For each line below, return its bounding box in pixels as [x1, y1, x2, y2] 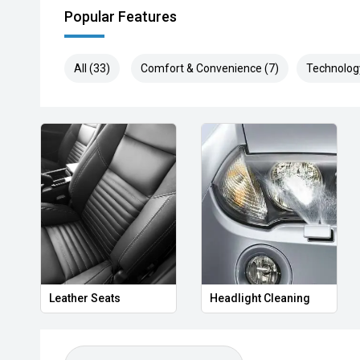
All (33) [74, 62, 110, 75]
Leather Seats [49, 292, 121, 305]
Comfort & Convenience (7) [141, 62, 279, 75]
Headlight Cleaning [209, 292, 310, 305]
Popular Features [64, 8, 177, 25]
